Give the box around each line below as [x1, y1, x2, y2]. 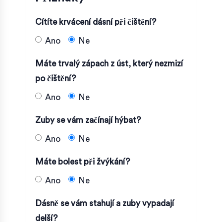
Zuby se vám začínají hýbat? [35, 115, 141, 124]
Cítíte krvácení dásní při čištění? [35, 17, 156, 26]
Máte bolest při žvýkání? [35, 157, 130, 166]
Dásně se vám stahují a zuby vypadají [35, 199, 174, 208]
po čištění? [35, 74, 76, 83]
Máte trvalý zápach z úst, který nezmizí [35, 59, 183, 68]
